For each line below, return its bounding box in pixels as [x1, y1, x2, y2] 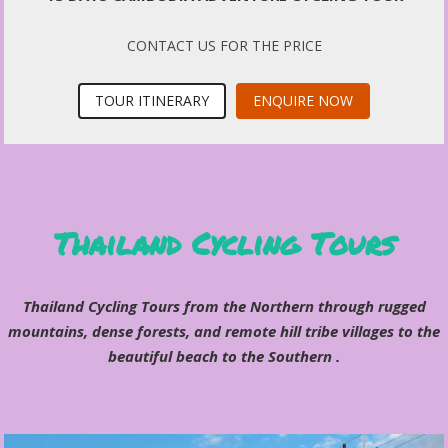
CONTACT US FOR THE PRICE [126, 35, 322, 55]
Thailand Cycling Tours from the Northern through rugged [22, 295, 426, 316]
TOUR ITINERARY [95, 90, 209, 110]
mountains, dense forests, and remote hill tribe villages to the [8, 320, 440, 341]
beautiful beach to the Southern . [108, 345, 340, 366]
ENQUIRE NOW [253, 90, 353, 110]
